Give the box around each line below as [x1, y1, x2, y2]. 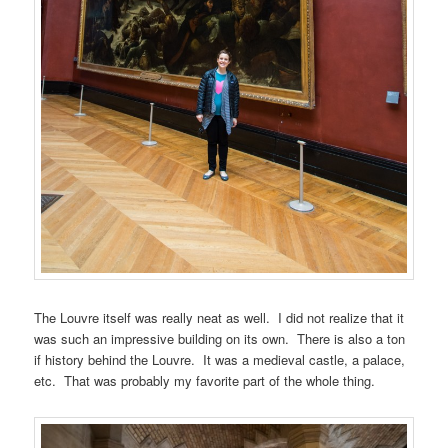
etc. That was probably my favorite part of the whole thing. [34, 370, 376, 390]
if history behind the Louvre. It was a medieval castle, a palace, [34, 349, 406, 369]
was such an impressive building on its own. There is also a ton [34, 328, 406, 348]
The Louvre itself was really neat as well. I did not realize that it [34, 307, 405, 327]
